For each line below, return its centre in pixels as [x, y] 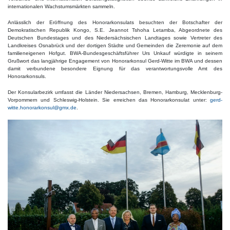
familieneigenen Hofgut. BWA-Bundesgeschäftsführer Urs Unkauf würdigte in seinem [115, 53]
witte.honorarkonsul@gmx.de [42, 108]
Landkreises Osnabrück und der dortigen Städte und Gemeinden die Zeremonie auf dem [115, 46]
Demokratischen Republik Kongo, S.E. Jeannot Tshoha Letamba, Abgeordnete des [115, 30]
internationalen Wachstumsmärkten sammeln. [61, 7]
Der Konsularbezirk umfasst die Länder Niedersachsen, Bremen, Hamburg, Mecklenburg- [115, 92]
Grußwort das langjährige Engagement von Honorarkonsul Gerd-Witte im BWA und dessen [115, 61]
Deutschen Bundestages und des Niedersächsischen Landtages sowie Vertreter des [115, 38]
